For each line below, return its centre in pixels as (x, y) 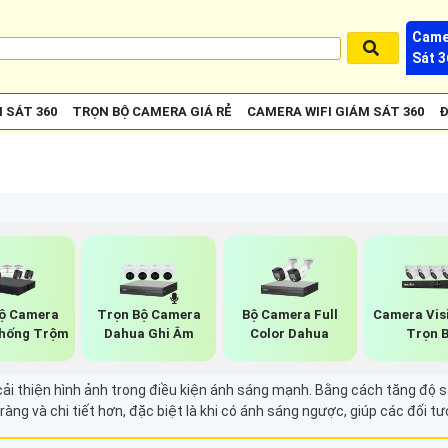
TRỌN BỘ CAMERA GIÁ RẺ (152, 111)
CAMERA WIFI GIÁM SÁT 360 (335, 111)
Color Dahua (290, 334)
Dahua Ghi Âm (148, 334)
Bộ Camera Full (289, 315)
